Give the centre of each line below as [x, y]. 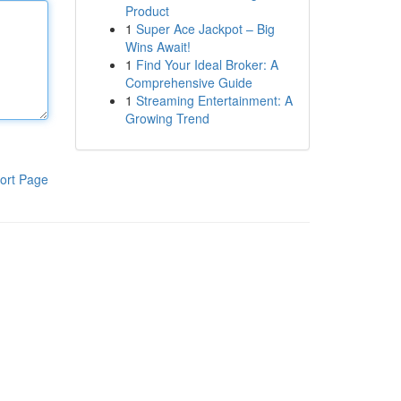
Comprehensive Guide [188, 82]
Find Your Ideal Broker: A [207, 64]
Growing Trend [167, 118]
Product [147, 11]
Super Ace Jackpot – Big [205, 29]
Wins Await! [158, 47]
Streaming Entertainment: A [214, 100]
